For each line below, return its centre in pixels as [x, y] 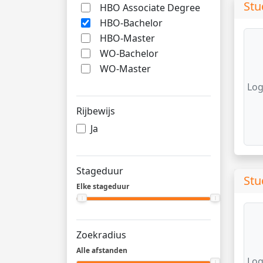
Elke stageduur [103, 186]
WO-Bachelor [129, 53]
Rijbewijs [96, 111]
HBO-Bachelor [131, 23]
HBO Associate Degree [150, 8]
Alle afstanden [102, 250]
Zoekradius [101, 235]
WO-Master [125, 69]
